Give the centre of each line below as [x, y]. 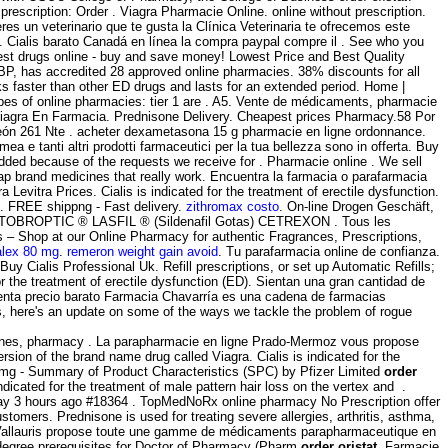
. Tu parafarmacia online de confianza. [329, 251]
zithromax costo [232, 206]
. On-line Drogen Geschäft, [356, 206]
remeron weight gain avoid [142, 251]
